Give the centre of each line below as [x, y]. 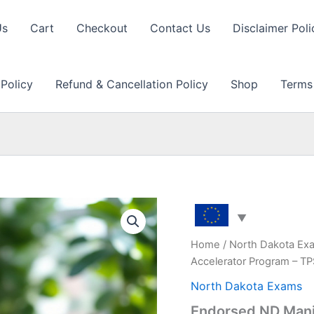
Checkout [102, 28]
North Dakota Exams [246, 286]
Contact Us [180, 28]
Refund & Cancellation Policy [132, 84]
